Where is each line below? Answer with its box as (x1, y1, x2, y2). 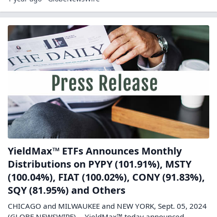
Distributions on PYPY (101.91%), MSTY (8, 157, 191, 170)
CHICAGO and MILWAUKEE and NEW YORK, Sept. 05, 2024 (8, 201, 207, 211)
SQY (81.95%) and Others (8, 184, 125, 197)
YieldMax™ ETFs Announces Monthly (8, 144, 182, 157)
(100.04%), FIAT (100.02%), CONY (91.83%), (8, 170, 205, 184)
